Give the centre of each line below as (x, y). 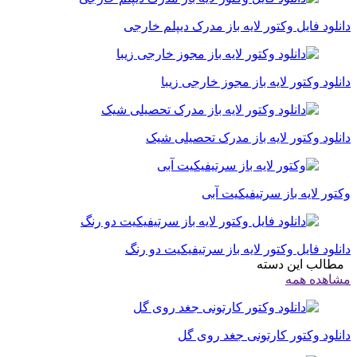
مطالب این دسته (304, 265)
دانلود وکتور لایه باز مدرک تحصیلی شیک (248, 138)
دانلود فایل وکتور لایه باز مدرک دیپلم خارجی (237, 26)
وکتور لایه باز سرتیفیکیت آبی (276, 194)
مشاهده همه (318, 280)
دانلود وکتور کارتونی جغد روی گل (264, 335)
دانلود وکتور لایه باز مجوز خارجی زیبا (256, 82)
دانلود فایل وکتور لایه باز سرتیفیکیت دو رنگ (238, 249)
